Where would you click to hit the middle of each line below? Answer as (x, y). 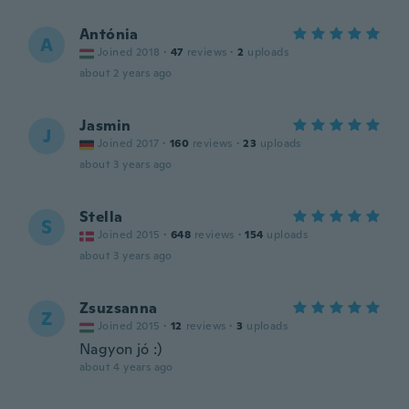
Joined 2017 (129, 143)
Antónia (109, 34)
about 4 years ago (126, 367)
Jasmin (105, 126)
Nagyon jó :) (121, 349)
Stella (101, 217)
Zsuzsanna (119, 308)
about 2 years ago (126, 73)
